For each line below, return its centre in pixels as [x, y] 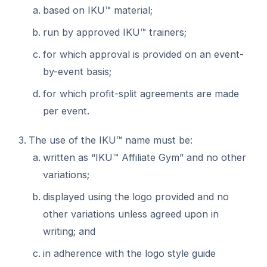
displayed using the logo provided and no [136, 197]
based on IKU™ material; [98, 10]
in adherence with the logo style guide [129, 253]
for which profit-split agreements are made [141, 94]
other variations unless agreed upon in [131, 214]
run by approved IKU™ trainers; [115, 32]
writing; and [69, 231]
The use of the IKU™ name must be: [111, 140]
